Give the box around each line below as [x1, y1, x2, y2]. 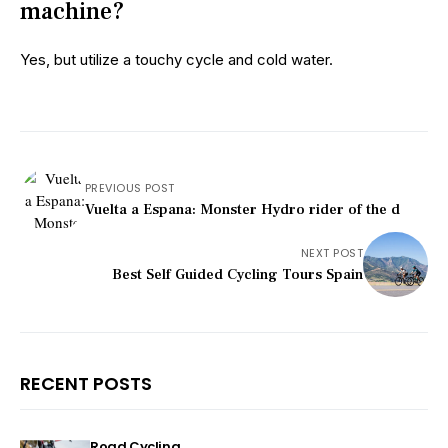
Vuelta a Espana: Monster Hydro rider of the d [85, 200, 400, 220]
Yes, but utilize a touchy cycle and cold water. [20, 50, 333, 70]
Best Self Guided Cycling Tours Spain [112, 265, 363, 285]
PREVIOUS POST [85, 180, 175, 197]
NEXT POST [301, 245, 363, 262]
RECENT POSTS [20, 371, 152, 397]
